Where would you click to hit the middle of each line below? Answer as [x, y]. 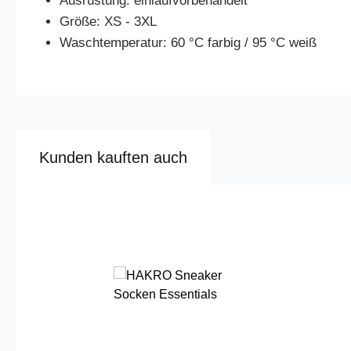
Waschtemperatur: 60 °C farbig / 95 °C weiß [188, 43]
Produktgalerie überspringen [137, 224]
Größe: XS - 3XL [108, 22]
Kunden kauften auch [113, 157]
